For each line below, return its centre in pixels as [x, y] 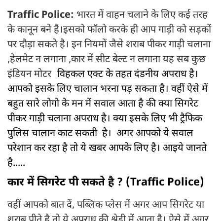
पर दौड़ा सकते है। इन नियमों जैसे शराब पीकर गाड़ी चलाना [109, 45]
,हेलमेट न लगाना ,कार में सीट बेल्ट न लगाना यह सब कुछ [107, 60]
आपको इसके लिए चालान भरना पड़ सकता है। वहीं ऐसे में [108, 90]
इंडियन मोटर [31, 75]
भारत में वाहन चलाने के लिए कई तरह [141, 16]
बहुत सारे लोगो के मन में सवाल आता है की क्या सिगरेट [103, 104]
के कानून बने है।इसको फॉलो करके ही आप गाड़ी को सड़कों [109, 30]
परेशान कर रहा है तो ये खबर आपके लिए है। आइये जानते [107, 149]
